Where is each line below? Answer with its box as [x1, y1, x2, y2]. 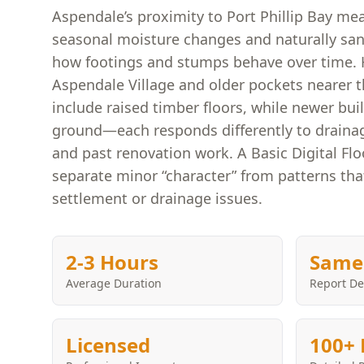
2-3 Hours [66, 249, 158, 275]
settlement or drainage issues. [52, 188, 262, 208]
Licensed [66, 331, 150, 358]
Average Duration [66, 275, 162, 291]
